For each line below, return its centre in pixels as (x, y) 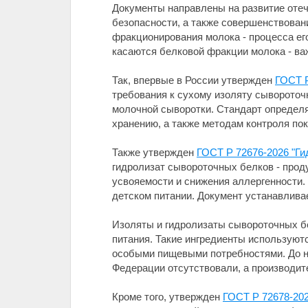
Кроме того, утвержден (167, 297)
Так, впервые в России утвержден (194, 80)
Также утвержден (154, 152)
